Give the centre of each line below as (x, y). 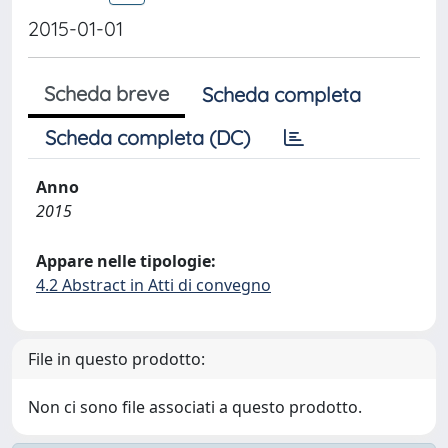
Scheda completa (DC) (147, 137)
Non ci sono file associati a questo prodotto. (195, 407)
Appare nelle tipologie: (126, 261)
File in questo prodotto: (116, 359)
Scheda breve (106, 93)
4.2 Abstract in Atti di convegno (153, 285)
